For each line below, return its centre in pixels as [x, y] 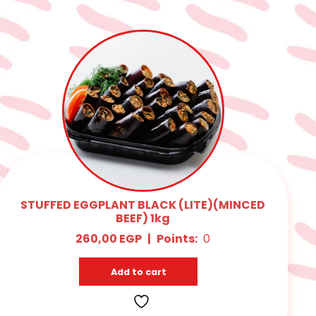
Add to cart [138, 272]
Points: [177, 238]
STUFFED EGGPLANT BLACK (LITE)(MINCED [143, 205]
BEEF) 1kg [143, 218]
